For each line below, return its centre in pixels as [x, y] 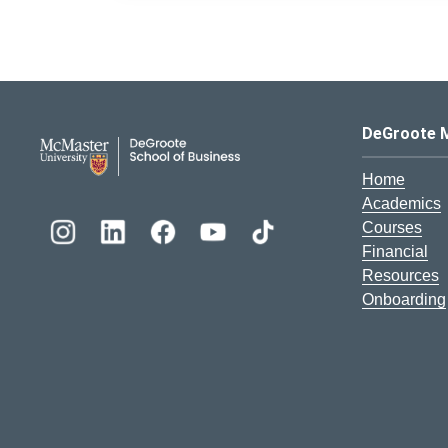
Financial [395, 251]
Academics [401, 203]
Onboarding [404, 299]
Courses [392, 227]
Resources [400, 275]
